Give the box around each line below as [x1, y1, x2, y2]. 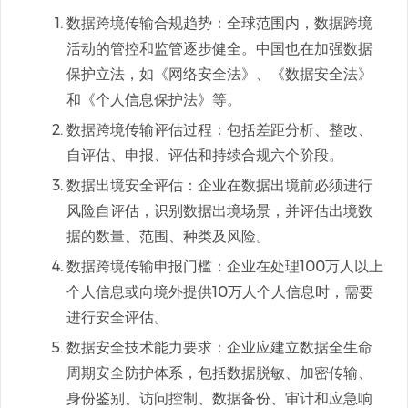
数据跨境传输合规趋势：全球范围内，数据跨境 [66, 15, 372, 32]
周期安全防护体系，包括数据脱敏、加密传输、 [66, 364, 372, 382]
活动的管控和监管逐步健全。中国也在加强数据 [66, 40, 372, 57]
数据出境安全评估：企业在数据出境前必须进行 [66, 177, 372, 194]
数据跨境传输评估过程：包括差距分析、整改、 [66, 121, 372, 138]
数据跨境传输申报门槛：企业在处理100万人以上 [66, 258, 383, 275]
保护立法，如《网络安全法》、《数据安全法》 [66, 66, 372, 83]
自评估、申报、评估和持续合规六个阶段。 [66, 147, 343, 164]
